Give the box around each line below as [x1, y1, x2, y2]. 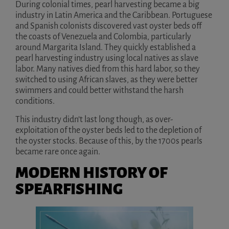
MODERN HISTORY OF [15, 165, 167, 181]
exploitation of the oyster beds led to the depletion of [15, 125, 201, 135]
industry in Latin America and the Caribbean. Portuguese [15, 11, 212, 20]
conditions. [15, 97, 55, 106]
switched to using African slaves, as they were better [15, 75, 198, 85]
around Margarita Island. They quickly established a [15, 43, 196, 53]
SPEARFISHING [15, 181, 123, 198]
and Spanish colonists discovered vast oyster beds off [15, 21, 201, 31]
